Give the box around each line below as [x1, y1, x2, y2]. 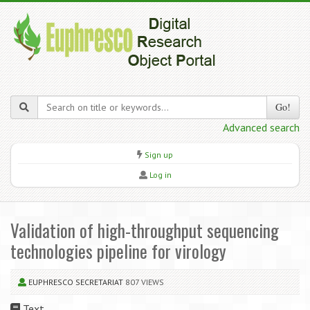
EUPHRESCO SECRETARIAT [28, 277, 123, 287]
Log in [149, 170, 172, 180]
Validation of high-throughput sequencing [10, 217, 279, 243]
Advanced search [223, 120, 300, 134]
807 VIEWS [125, 277, 164, 287]
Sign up [145, 149, 173, 160]
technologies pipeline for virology [10, 238, 226, 264]
